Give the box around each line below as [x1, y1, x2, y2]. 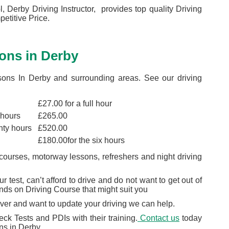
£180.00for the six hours [38, 136, 125, 145]
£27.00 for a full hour [38, 99, 112, 108]
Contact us [138, 214, 179, 222]
